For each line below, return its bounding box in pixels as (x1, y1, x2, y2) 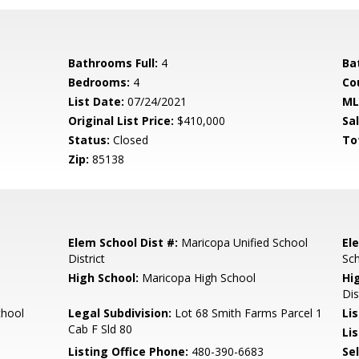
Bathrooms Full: (68, 55, 159, 71)
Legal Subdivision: (68, 305, 172, 321)
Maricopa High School (139, 270, 256, 285)
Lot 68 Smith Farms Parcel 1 (171, 305, 323, 321)
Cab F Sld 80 (68, 321, 133, 337)
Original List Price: (68, 113, 175, 128)
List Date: (68, 94, 125, 109)
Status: (68, 132, 111, 147)
